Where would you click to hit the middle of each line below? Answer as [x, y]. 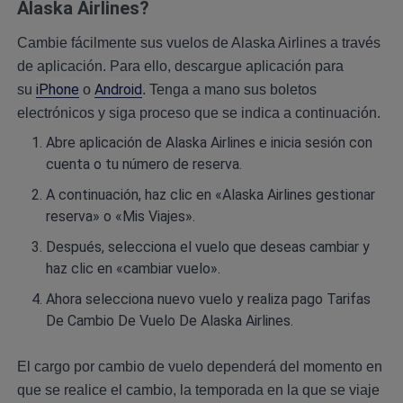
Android [118, 90]
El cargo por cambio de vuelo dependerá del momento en [199, 367]
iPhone [57, 90]
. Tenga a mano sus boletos [229, 90]
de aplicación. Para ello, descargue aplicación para [180, 67]
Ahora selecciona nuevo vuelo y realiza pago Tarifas [208, 300]
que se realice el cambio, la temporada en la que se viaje [198, 390]
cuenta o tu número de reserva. [143, 165]
